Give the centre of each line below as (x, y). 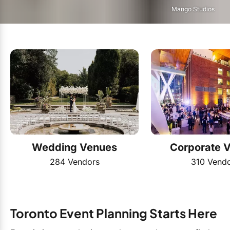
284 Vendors (74, 161)
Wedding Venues (74, 147)
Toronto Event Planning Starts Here (114, 213)
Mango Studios (193, 9)
